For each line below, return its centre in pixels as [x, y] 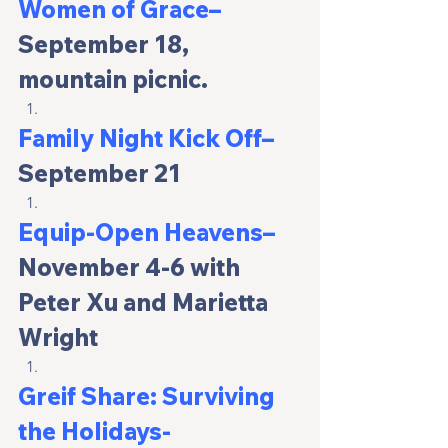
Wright [58, 337]
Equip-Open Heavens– [146, 232]
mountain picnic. [113, 79]
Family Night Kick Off [140, 138]
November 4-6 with [131, 267]
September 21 [99, 173]
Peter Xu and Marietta [145, 302]
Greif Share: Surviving [148, 396]
